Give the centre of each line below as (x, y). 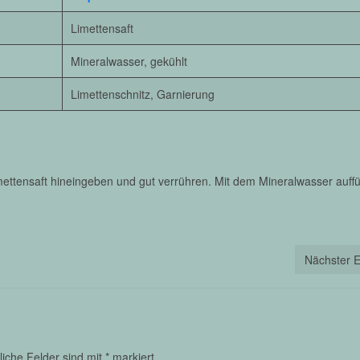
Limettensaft (102, 28)
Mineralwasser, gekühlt (129, 61)
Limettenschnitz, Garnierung (143, 94)
